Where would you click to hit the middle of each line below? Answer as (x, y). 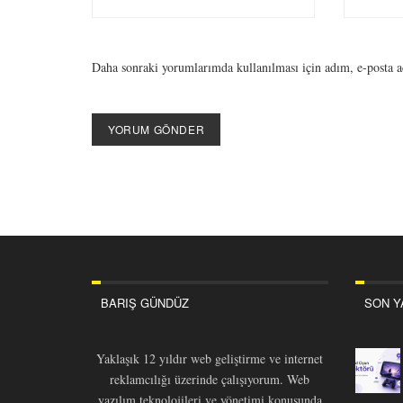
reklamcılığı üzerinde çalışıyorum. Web (210, 380)
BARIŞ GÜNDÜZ (145, 303)
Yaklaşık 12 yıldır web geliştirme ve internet (210, 359)
